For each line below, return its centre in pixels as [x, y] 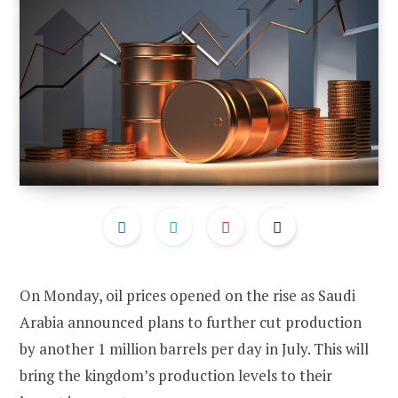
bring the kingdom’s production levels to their [176, 376]
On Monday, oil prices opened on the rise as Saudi [187, 296]
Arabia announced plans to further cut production [191, 322]
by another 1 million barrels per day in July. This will [194, 349]
